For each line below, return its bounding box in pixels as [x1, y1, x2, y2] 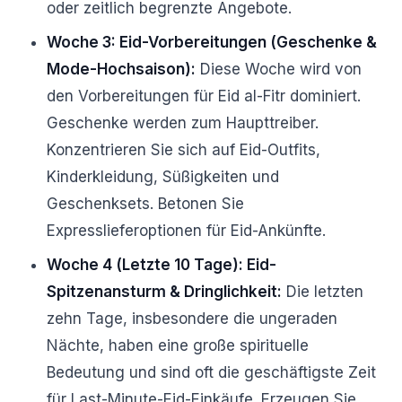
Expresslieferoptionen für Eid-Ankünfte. [47, 222, 326, 240]
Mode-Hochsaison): [47, 60, 196, 78]
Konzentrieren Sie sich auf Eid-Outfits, [47, 141, 320, 159]
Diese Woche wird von [196, 60, 362, 78]
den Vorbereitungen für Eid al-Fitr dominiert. [47, 87, 361, 105]
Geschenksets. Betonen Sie [47, 195, 244, 213]
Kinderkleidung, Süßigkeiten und [47, 168, 279, 186]
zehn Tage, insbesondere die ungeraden [47, 310, 337, 328]
